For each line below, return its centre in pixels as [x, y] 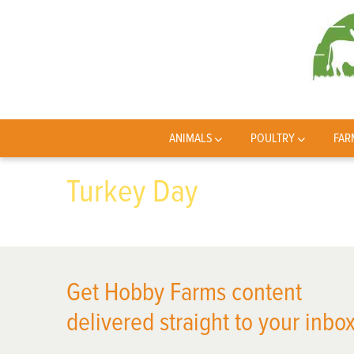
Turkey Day [132, 192]
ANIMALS [190, 138]
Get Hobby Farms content [184, 293]
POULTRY [273, 138]
